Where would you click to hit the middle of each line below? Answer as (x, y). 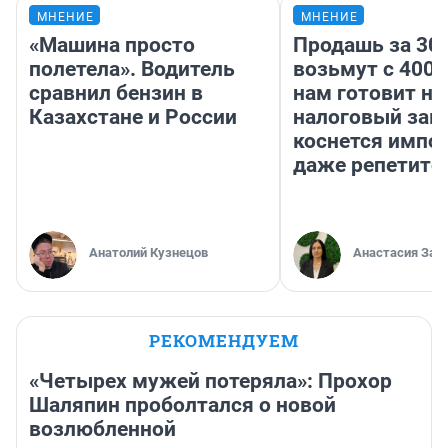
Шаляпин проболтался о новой (182, 404)
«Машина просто (112, 44)
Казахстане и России (133, 116)
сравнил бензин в (116, 92)
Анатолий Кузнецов (148, 252)
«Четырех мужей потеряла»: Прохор (210, 380)
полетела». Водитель (132, 68)
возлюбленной (102, 428)
